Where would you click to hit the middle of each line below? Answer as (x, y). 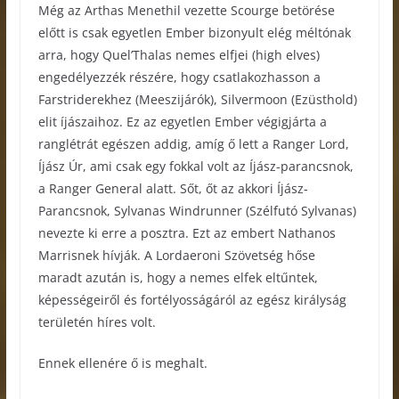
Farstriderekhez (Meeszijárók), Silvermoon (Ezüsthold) (197, 99)
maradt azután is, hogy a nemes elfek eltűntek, (178, 277)
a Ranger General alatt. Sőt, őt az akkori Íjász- (173, 188)
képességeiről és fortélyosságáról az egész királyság (192, 299)
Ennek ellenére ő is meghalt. (122, 362)
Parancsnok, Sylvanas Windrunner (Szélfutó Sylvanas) (197, 210)
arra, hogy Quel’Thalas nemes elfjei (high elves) (179, 54)
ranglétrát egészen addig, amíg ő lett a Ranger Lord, (193, 143)
